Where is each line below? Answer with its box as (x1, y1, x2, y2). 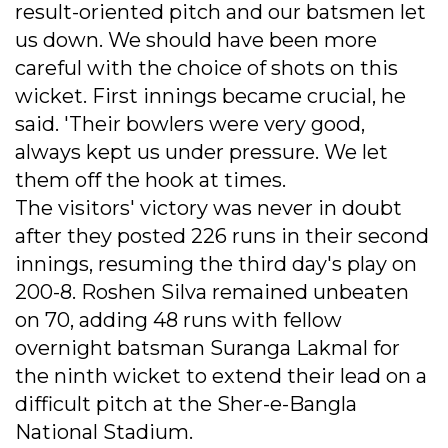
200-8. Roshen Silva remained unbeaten (15, 280, 409, 305)
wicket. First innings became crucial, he (15, 84, 406, 109)
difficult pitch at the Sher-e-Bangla (15, 392, 357, 417)
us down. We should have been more (15, 28, 377, 53)
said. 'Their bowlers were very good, (15, 112, 365, 137)
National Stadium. (15, 420, 193, 445)
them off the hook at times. (15, 168, 286, 193)
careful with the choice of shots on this (15, 56, 398, 81)
